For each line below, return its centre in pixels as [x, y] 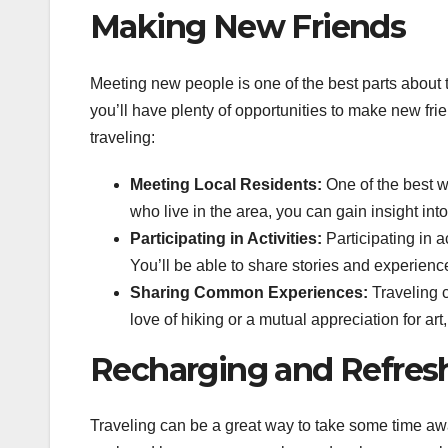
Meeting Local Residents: [226, 184]
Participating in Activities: [226, 238]
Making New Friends [248, 27]
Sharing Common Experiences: [249, 292]
